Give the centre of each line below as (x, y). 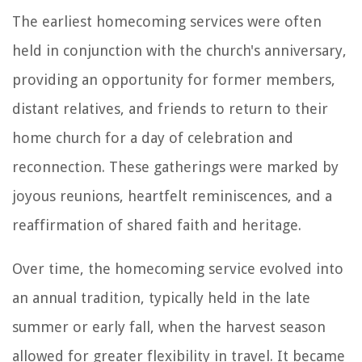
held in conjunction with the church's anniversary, (179, 50)
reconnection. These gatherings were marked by (175, 166)
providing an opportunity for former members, (174, 79)
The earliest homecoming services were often (167, 21)
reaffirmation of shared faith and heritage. (157, 225)
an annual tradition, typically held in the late (161, 297)
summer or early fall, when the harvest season (169, 326)
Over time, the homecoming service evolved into (178, 268)
